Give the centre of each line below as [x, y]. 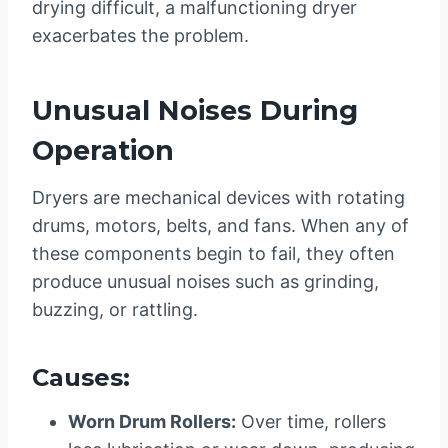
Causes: [81, 378]
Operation [103, 150]
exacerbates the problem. [140, 36]
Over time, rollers [311, 422]
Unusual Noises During [195, 110]
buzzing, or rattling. [115, 310]
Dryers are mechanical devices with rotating [218, 198]
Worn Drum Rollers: [152, 422]
